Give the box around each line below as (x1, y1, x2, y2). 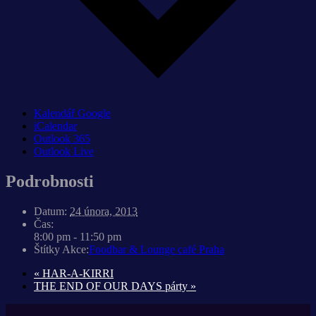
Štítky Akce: (34, 243, 89, 255)
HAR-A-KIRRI (39, 267, 114, 279)
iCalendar (34, 120, 77, 132)
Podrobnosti (6, 171, 94, 190)
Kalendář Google (34, 107, 111, 119)
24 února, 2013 (70, 205, 138, 217)
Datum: (34, 205, 67, 217)
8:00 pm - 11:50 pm (34, 230, 121, 243)
